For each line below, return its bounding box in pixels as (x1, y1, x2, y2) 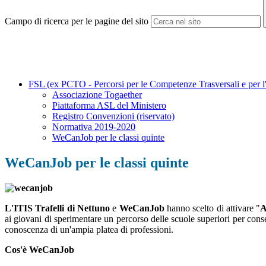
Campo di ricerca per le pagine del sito (5, 16, 148, 27)
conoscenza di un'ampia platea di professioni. (5, 224, 173, 235)
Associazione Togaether (52, 90, 142, 100)
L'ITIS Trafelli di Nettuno (5, 203, 110, 214)
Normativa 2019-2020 (52, 122, 135, 132)
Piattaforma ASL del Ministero (52, 100, 166, 111)
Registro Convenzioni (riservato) (52, 111, 175, 122)
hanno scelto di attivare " (164, 203, 261, 214)
